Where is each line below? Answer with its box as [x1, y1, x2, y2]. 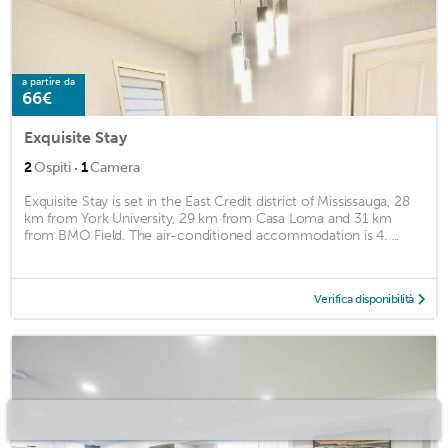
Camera [90, 158, 140, 176]
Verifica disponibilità [313, 291, 414, 306]
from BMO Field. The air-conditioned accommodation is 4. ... [24, 226, 400, 244]
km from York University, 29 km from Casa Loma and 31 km [24, 209, 392, 227]
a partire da [22, 75, 75, 88]
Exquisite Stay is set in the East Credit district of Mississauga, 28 [24, 192, 410, 210]
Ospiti [34, 158, 71, 176]
